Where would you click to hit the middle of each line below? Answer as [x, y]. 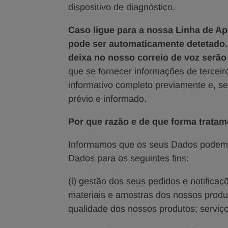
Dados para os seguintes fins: [129, 158]
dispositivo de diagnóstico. [123, 7]
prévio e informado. [108, 99]
